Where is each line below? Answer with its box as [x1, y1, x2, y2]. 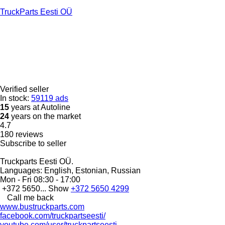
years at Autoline [9, 102, 70, 111]
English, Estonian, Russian [42, 166, 141, 175]
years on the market [9, 111, 81, 121]
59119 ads [31, 93, 68, 102]
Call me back [7, 193, 54, 202]
